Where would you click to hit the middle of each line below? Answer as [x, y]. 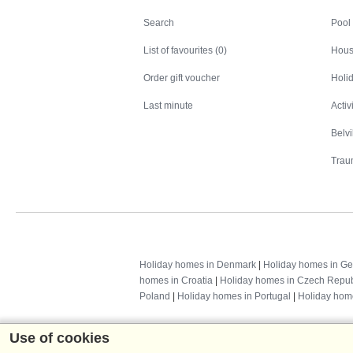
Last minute [168, 105]
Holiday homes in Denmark [198, 264]
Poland [155, 296]
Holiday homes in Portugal [234, 296]
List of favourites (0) [185, 50]
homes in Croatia [176, 280]
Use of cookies [59, 338]
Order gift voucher [182, 78]
